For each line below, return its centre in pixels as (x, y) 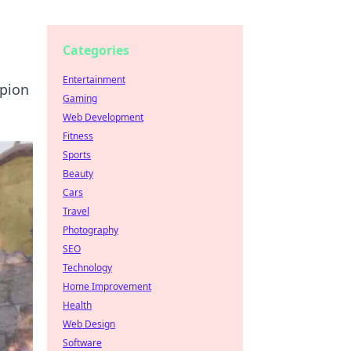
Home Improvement (107, 286)
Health (77, 305)
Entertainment (94, 80)
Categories (96, 50)
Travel (76, 211)
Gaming (80, 98)
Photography (90, 230)
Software (82, 343)
